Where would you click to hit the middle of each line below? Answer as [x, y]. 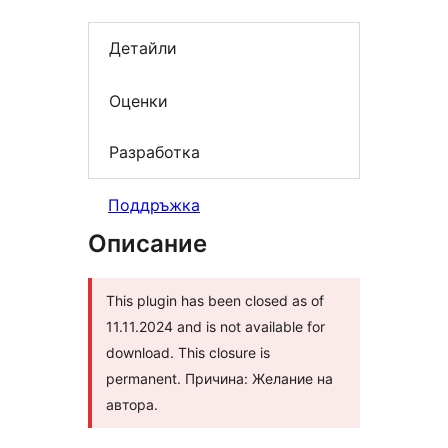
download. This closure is [188, 352]
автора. [132, 404]
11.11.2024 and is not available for [215, 326]
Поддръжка [154, 204]
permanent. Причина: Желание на [219, 378]
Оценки [138, 100]
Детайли [143, 48]
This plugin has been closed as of [215, 300]
